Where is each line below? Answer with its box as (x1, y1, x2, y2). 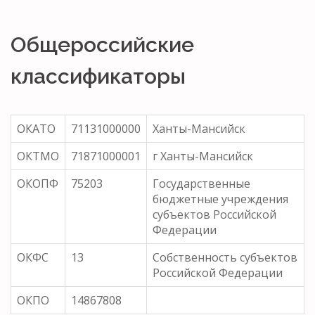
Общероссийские (11, 32, 194, 57)
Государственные (153, 175, 250, 191)
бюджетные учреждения (153, 191, 288, 207)
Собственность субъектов (153, 249, 297, 265)
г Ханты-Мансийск (153, 148, 253, 164)
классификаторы (11, 63, 186, 89)
